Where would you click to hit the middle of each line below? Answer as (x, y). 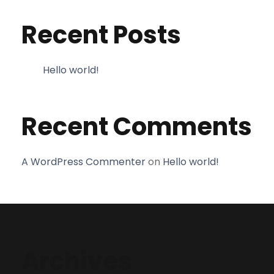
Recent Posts (101, 35)
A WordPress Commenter (83, 162)
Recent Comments (137, 127)
